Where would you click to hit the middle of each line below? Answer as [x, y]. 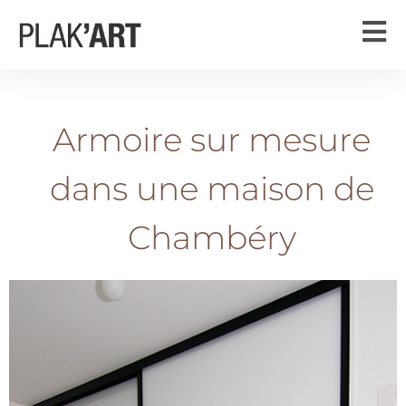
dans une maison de [212, 188]
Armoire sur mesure [212, 140]
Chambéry [212, 237]
